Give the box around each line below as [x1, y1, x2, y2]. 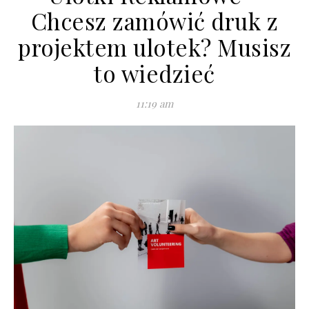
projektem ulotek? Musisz [18, 32, 291, 62]
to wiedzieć [94, 58, 215, 88]
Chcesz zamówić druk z [30, 6, 279, 36]
